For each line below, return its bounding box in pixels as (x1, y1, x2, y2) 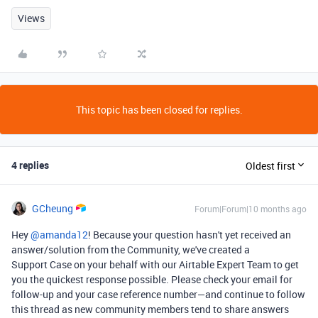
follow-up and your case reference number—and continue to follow (11, 287, 305, 301)
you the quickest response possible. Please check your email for (11, 273, 292, 286)
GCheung (32, 202, 73, 215)
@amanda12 (31, 228, 88, 241)
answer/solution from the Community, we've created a (11, 243, 250, 256)
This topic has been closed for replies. (75, 103, 243, 116)
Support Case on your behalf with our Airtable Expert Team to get (11, 258, 299, 271)
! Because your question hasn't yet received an (88, 228, 291, 241)
